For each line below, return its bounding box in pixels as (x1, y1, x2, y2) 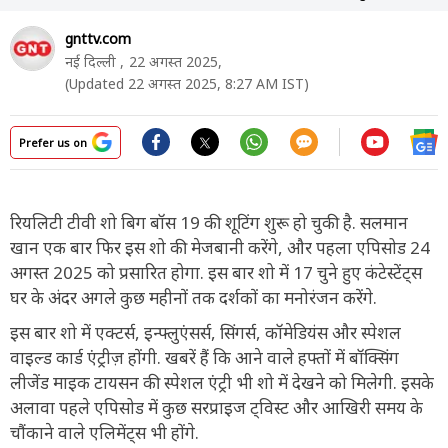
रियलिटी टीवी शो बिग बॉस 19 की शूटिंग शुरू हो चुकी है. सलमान (10, 210, 408, 234)
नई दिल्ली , (65, 51, 124, 71)
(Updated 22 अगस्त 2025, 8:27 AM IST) (65, 73, 309, 93)
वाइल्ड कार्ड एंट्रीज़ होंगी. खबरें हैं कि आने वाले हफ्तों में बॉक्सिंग (10, 345, 399, 369)
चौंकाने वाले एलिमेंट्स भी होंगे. (10, 420, 199, 444)
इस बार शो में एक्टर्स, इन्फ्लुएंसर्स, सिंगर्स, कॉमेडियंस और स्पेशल (10, 320, 401, 344)
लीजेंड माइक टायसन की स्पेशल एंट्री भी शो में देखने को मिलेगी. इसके (10, 370, 434, 394)
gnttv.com (65, 28, 131, 48)
